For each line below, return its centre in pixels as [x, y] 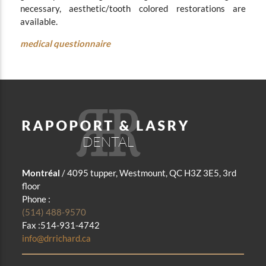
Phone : [37, 199]
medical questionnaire [65, 43]
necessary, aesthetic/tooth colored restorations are [133, 8]
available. [39, 21]
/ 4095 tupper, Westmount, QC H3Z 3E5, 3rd [149, 172]
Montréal [42, 172]
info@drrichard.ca [57, 238]
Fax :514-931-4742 [61, 225]
